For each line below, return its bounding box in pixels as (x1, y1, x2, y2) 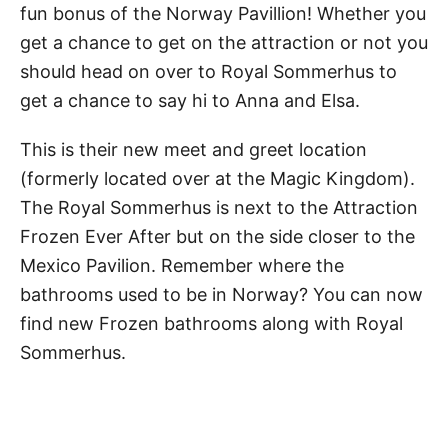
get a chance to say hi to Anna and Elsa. (20, 89, 360, 111)
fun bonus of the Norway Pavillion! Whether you (20, 2, 426, 24)
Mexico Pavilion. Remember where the (20, 254, 344, 276)
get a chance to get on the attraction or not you (20, 31, 428, 53)
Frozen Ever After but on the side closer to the (20, 225, 415, 247)
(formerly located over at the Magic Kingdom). (20, 167, 415, 189)
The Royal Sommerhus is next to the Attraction (20, 196, 418, 218)
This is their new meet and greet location (20, 138, 367, 160)
